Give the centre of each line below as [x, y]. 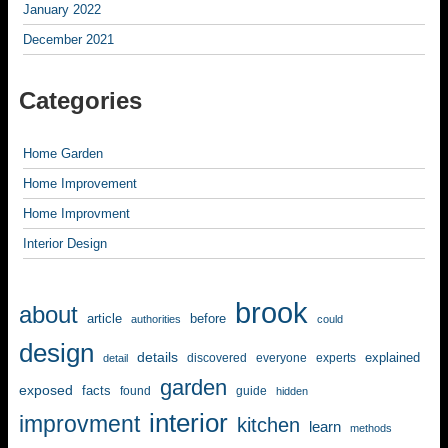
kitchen [268, 424]
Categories [80, 100]
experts [336, 358]
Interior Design [65, 243]
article [104, 318]
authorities [156, 319]
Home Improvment [76, 213]
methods [371, 428]
